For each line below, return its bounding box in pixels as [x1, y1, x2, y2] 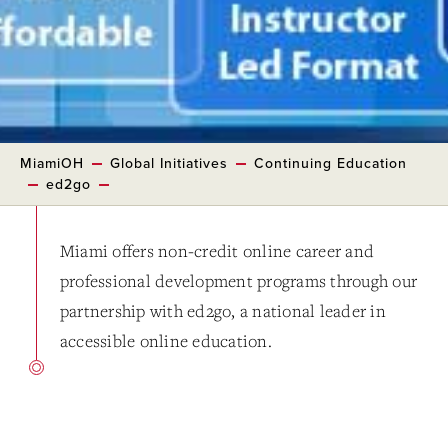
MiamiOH [20, 155, 84, 172]
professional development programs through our [59, 269, 418, 292]
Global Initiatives [110, 155, 228, 172]
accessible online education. [59, 329, 272, 352]
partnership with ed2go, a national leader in [59, 299, 386, 322]
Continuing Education [254, 155, 407, 172]
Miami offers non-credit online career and [59, 239, 375, 262]
